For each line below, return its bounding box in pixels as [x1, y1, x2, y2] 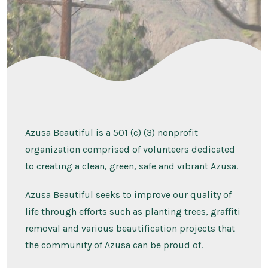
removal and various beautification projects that [25, 223, 235, 234]
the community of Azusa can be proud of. [25, 239, 203, 251]
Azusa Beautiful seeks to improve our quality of [25, 189, 232, 201]
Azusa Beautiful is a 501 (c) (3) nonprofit [25, 127, 198, 139]
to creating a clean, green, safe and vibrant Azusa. [25, 160, 238, 172]
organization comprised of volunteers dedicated [25, 144, 235, 156]
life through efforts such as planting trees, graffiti [25, 206, 240, 218]
